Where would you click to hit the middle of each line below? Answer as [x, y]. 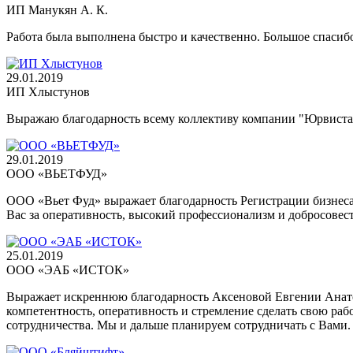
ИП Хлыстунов [48, 91]
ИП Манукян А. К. [57, 9]
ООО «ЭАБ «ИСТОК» [68, 269]
